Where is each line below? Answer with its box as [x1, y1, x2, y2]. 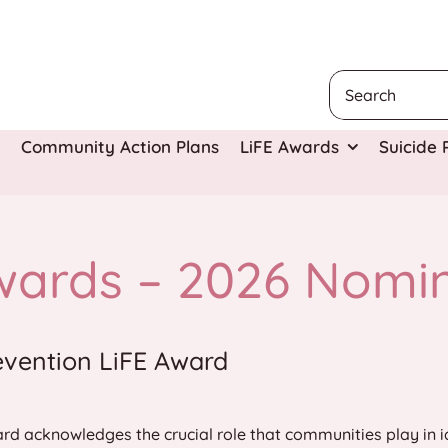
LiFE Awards [239, 135, 339, 157]
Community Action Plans [20, 135, 219, 157]
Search [328, 71, 379, 91]
